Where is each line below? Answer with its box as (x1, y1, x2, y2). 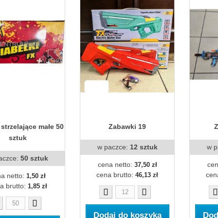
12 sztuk (129, 143, 158, 151)
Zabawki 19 (109, 123, 146, 130)
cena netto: (97, 161, 134, 168)
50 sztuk (20, 154, 48, 162)
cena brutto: (96, 171, 135, 179)
